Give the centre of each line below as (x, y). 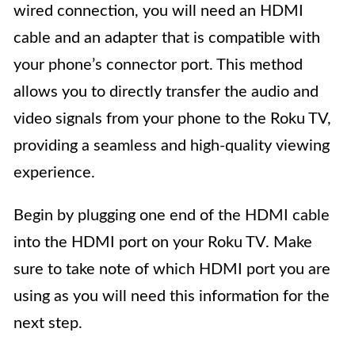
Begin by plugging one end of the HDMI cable (172, 216)
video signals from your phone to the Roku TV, (172, 119)
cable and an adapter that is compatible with (167, 38)
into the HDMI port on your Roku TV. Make (163, 243)
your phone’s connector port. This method (158, 65)
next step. (48, 324)
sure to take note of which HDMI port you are (172, 270)
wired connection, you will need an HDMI (158, 11)
